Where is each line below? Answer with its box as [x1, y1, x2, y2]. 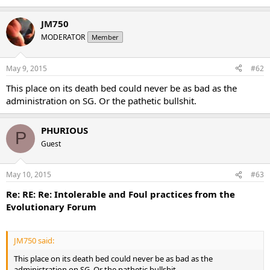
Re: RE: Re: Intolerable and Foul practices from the [6, 188, 235, 201]
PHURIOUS [41, 124, 88, 136]
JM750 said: [14, 234, 54, 246]
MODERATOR [41, 32, 85, 43]
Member [92, 33, 119, 42]
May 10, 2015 [6, 169, 51, 180]
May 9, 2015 [6, 63, 47, 74]
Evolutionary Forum [6, 201, 96, 213]
